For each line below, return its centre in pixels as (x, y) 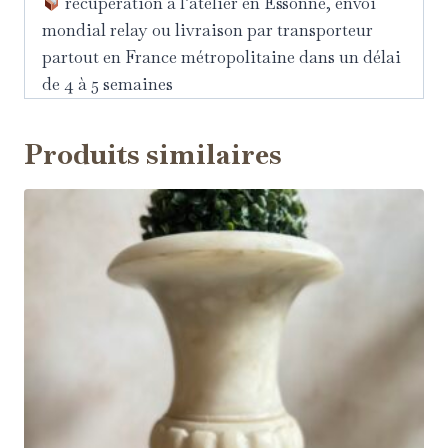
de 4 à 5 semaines (107, 84)
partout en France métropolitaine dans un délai (221, 57)
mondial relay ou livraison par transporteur (207, 30)
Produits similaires (153, 154)
